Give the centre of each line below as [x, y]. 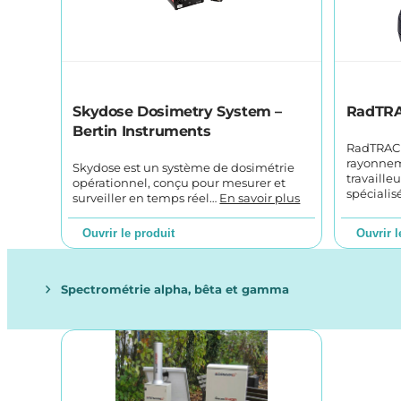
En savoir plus [260, 199]
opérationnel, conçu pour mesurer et [179, 183]
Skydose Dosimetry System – [178, 112]
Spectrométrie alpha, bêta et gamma [175, 289]
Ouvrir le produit [129, 234]
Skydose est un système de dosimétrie [184, 168]
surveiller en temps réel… [146, 199]
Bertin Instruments [142, 132]
